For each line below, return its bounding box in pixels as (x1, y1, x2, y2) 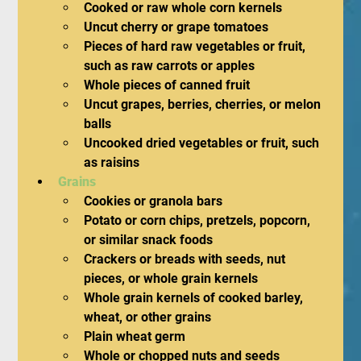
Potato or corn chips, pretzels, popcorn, (84, 212, 314, 228)
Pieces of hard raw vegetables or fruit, (84, 38, 309, 54)
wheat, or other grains (84, 309, 212, 325)
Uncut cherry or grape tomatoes (84, 19, 269, 35)
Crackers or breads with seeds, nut (84, 251, 289, 267)
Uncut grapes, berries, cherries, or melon (84, 96, 325, 112)
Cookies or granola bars (84, 193, 223, 209)
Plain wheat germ (84, 328, 186, 344)
